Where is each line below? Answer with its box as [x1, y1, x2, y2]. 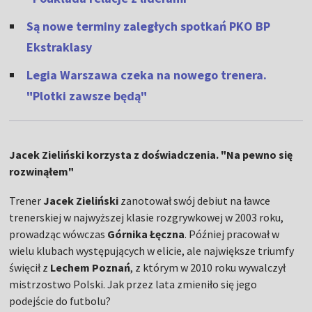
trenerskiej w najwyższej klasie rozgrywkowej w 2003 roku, [9, 210, 284, 224]
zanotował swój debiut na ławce [120, 194, 271, 208]
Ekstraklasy [26, 39, 93, 55]
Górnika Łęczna [107, 227, 185, 241]
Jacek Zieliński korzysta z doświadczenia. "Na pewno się [9, 148, 293, 162]
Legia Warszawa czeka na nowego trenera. [26, 67, 267, 83]
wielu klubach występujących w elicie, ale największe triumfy [9, 244, 295, 258]
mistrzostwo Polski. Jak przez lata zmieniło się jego [9, 277, 258, 291]
